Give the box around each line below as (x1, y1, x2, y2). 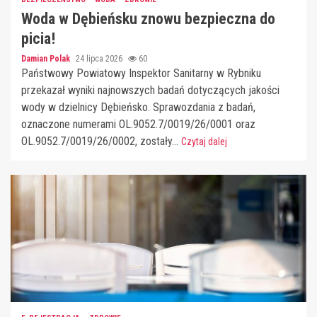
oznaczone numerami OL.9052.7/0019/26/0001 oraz (21, 117, 255, 131)
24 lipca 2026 (76, 53, 125, 64)
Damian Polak (21, 53, 72, 64)
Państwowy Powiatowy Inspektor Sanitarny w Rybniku (21, 66, 261, 80)
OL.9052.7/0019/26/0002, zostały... (21, 134, 181, 148)
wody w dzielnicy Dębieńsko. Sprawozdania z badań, (21, 100, 255, 114)
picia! (21, 29, 55, 47)
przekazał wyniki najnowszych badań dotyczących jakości (21, 83, 279, 97)
